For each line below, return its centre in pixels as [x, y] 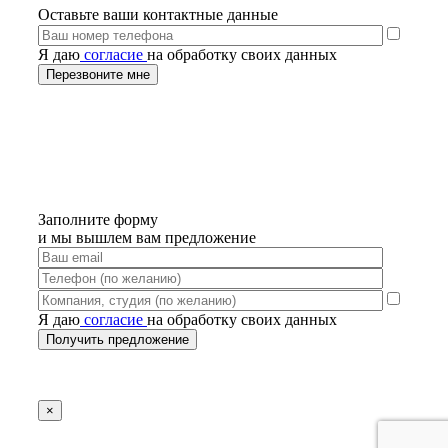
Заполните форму [98, 220]
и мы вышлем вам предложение [147, 238]
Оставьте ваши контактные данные [158, 15]
